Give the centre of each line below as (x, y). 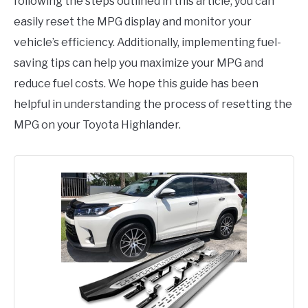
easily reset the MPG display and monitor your (133, 22)
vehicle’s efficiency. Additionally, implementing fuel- (147, 43)
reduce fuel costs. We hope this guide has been (136, 84)
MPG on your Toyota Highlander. (97, 125)
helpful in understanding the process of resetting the (153, 104)
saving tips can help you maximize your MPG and (139, 63)
